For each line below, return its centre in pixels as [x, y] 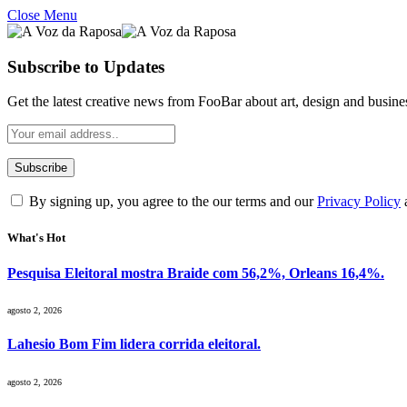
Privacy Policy [359, 202]
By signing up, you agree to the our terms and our [171, 202]
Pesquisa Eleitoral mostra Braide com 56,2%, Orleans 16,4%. [196, 273]
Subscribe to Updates [86, 66]
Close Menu [42, 15]
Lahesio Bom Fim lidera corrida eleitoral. [134, 344]
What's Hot [36, 237]
